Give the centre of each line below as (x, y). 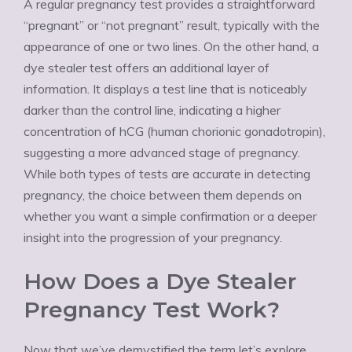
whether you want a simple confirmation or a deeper (170, 216)
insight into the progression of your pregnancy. (153, 237)
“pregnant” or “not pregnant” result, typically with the (172, 25)
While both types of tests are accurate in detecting (167, 174)
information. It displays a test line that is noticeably (165, 89)
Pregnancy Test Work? (152, 310)
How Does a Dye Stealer (160, 281)
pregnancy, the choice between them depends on (163, 195)
